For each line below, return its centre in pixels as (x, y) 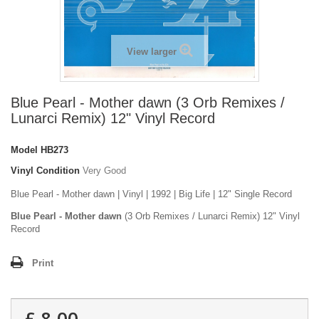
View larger (151, 52)
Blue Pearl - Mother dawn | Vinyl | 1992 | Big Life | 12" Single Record (151, 194)
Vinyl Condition (45, 171)
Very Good (104, 171)
